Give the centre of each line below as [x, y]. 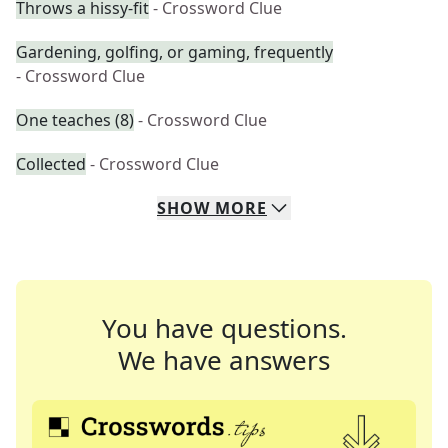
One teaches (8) [75, 120]
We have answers [224, 360]
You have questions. [224, 328]
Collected [51, 164]
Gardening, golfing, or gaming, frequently [174, 52]
